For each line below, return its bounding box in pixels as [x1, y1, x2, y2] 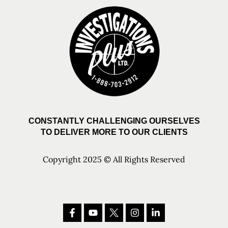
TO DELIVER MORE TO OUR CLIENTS [40, 128, 188, 137]
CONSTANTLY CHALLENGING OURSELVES [28, 117, 200, 126]
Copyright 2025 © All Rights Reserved [43, 154, 185, 165]
